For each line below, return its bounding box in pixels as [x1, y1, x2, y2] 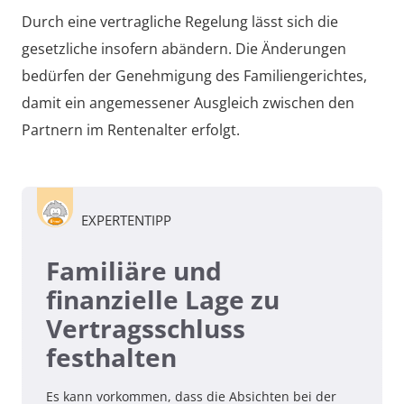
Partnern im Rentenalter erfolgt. [22, 119, 240, 140]
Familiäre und [46, 252, 222, 288]
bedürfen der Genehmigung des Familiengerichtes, [22, 65, 367, 86]
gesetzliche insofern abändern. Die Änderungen [22, 38, 346, 59]
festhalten [46, 339, 177, 374]
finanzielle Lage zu [46, 281, 280, 317]
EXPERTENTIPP [81, 210, 171, 229]
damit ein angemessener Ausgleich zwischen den [22, 92, 354, 113]
